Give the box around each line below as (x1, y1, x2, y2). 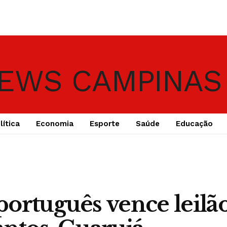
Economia (35, 119, 73, 128)
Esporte (89, 119, 120, 128)
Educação (175, 119, 213, 128)
